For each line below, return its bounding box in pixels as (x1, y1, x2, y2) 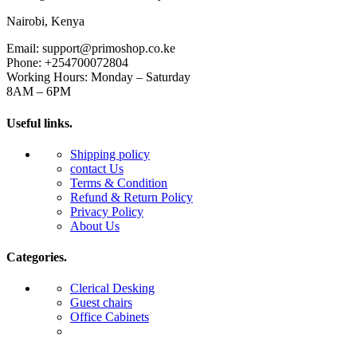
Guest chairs (70, 296, 132, 310)
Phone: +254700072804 (6, 56, 128, 70)
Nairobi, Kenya (6, 14, 84, 29)
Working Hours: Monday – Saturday (6, 70, 190, 84)
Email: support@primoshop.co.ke (6, 41, 175, 56)
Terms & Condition (70, 175, 167, 190)
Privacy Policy (70, 204, 143, 218)
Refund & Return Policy (70, 190, 193, 204)
